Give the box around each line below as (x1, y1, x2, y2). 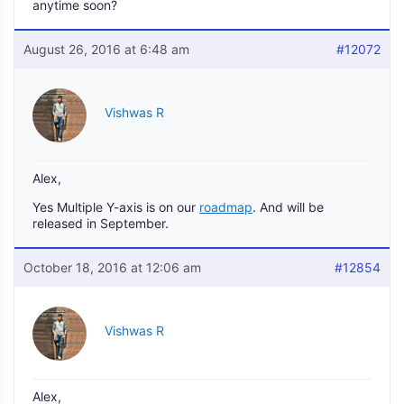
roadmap (199, 199, 252, 215)
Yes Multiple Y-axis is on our (32, 199, 199, 215)
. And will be (252, 199, 324, 215)
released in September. (32, 216, 169, 231)
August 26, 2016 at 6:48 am (23, 41, 189, 57)
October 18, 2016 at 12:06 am (23, 260, 201, 275)
